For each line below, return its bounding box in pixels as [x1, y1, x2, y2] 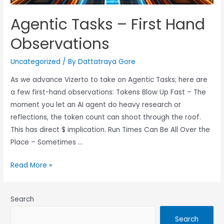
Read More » [10, 160, 52, 170]
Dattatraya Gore [78, 56, 136, 66]
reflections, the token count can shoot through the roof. [10, 112, 201, 122]
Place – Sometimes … [10, 137, 83, 147]
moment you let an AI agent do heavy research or [10, 99, 181, 109]
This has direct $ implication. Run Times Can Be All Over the [10, 124, 210, 134]
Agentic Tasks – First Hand [10, 13, 205, 35]
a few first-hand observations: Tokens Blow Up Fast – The [10, 87, 206, 97]
